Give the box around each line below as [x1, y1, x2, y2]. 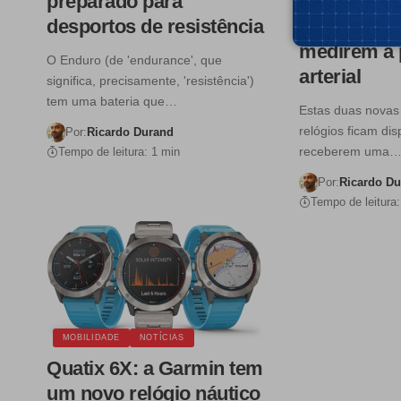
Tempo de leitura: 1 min [58, 144, 180, 158]
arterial [299, 64, 362, 88]
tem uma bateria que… [47, 93, 177, 108]
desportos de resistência [47, 14, 263, 38]
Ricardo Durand [86, 124, 174, 139]
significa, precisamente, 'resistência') [47, 73, 254, 88]
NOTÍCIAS [139, 332, 184, 342]
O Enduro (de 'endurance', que [47, 52, 222, 67]
